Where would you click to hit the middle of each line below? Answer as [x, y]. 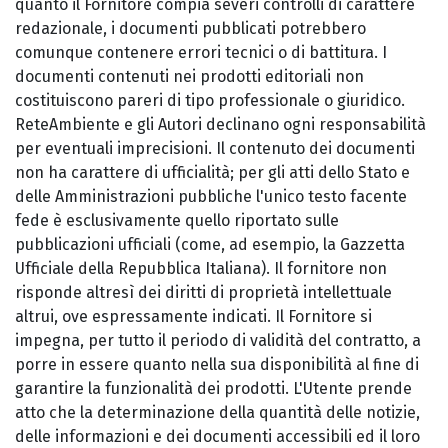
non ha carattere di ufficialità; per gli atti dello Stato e [212, 172]
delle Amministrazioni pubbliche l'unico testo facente [211, 196]
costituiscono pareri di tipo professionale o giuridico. [210, 100]
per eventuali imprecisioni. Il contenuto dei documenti [215, 148]
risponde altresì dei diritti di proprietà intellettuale [203, 292]
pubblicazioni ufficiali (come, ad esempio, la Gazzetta [210, 244]
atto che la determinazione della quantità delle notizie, [217, 412]
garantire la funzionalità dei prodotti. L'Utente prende [213, 388]
